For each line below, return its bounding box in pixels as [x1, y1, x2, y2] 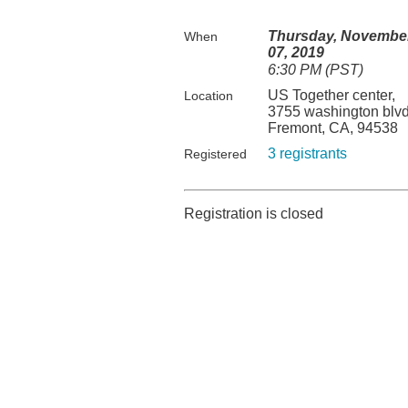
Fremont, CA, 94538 [268, 120, 398, 136]
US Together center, [268, 87, 395, 103]
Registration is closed [184, 206, 323, 221]
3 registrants [268, 146, 347, 161]
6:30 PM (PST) [268, 62, 363, 77]
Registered [184, 147, 247, 161]
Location [184, 88, 233, 103]
